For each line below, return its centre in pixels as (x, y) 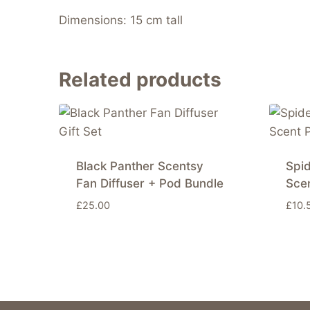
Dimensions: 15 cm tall (121, 20)
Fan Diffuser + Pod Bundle (149, 184)
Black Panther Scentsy (139, 166)
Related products (140, 80)
